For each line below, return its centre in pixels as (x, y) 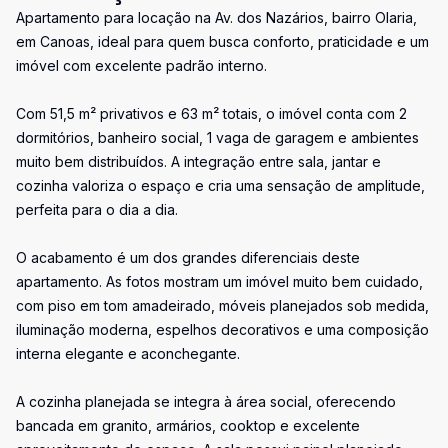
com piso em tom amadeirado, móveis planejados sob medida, (222, 305)
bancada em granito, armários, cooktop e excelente (188, 425)
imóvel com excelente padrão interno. (141, 65)
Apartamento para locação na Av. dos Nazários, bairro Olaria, (216, 17)
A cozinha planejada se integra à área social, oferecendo (206, 401)
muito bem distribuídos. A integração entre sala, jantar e (198, 161)
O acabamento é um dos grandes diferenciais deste (188, 257)
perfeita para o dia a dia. (97, 209)
